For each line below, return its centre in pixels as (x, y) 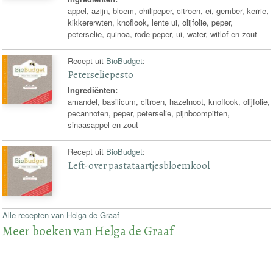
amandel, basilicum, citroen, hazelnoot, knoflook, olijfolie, (169, 102)
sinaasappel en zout (103, 125)
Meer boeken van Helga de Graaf (88, 231)
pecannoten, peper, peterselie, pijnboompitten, (149, 113)
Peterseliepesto (101, 74)
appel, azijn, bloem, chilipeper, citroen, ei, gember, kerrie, (168, 10)
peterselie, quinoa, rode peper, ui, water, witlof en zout (163, 34)
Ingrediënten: (93, 90)
